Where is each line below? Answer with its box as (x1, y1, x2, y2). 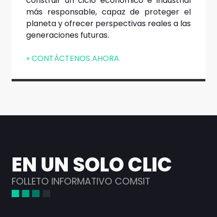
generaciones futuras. (26, 29, 109, 41)
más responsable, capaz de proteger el (26, 6, 191, 17)
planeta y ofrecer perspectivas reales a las (26, 17, 191, 29)
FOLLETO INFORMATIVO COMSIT (12, 174, 150, 188)
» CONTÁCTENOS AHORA (26, 52, 119, 64)
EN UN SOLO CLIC (12, 151, 172, 178)
